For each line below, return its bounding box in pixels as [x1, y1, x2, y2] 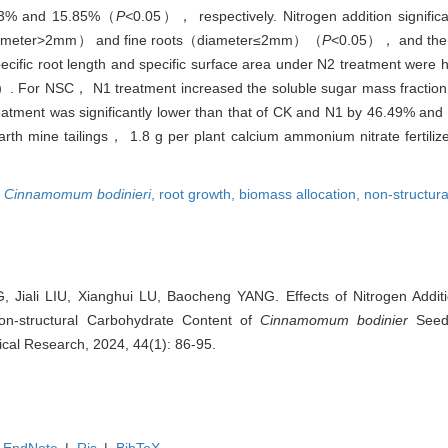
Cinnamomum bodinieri [4, 186, 151, 203]
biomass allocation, [239, 186, 364, 203]
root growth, [159, 186, 239, 203]
